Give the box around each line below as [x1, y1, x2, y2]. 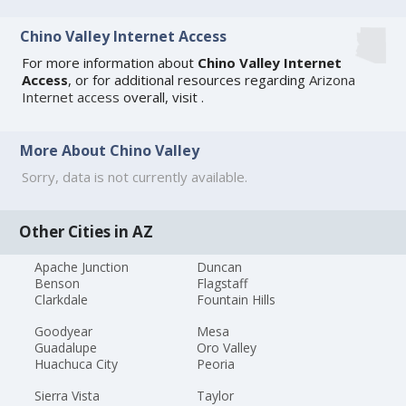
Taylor [196, 386, 234, 404]
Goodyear [34, 322, 93, 340]
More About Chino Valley [20, 140, 200, 160]
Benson [34, 275, 81, 293]
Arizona [309, 71, 356, 90]
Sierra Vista [34, 386, 101, 404]
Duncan [196, 258, 242, 276]
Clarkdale [34, 291, 89, 309]
